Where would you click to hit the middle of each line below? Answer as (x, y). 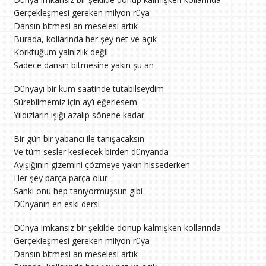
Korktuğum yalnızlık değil (61, 52)
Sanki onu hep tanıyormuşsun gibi (78, 191)
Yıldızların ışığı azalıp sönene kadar (79, 115)
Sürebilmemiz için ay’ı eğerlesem (75, 102)
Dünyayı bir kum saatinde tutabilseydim (88, 88)
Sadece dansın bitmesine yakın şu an (83, 65)
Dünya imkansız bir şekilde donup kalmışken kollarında (117, 228)
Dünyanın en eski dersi (56, 204)
